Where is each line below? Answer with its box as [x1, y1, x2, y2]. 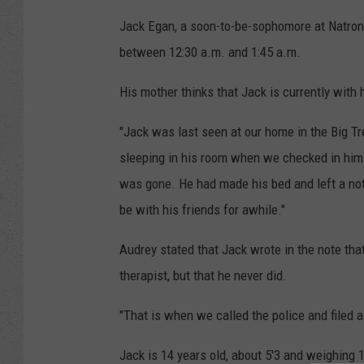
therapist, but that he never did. [119, 267, 287, 284]
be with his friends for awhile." [119, 201, 285, 219]
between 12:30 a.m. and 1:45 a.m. [119, 44, 301, 61]
